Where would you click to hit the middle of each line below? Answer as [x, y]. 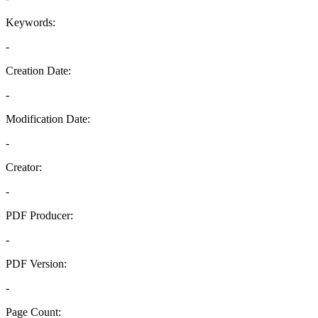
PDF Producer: [39, 215]
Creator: [24, 167]
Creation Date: [38, 71]
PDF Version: [36, 264]
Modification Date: [48, 119]
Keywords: [31, 22]
